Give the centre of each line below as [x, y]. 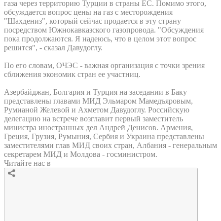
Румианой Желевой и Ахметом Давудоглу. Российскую [97, 110]
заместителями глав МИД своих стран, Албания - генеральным [110, 145]
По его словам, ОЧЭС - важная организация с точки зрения [104, 65]
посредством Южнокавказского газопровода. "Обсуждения [104, 30]
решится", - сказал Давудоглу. [53, 47]
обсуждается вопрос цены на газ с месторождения [88, 12]
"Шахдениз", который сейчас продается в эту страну [92, 21]
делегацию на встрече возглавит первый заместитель [93, 118]
